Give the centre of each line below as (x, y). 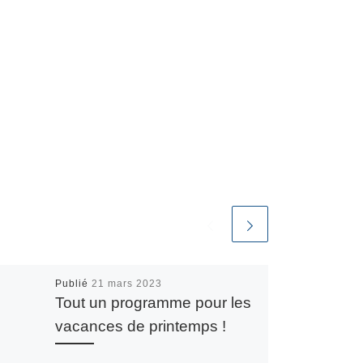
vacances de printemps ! (140, 325)
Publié (73, 283)
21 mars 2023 (126, 283)
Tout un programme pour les (153, 302)
